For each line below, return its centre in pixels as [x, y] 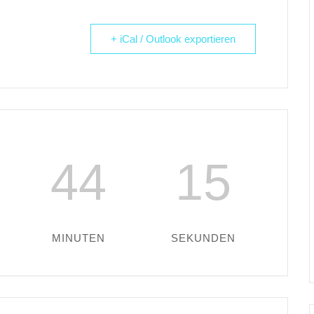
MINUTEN [78, 238]
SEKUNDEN [204, 238]
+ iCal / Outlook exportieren [173, 39]
